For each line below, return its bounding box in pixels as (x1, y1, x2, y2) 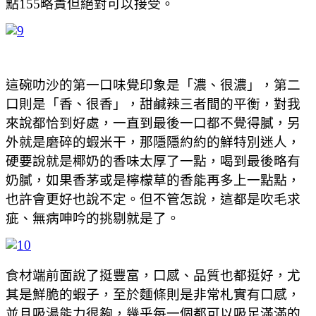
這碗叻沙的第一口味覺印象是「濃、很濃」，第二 (6, 77, 300, 92)
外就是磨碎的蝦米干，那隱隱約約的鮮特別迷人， (6, 134, 300, 150)
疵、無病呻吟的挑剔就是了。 (6, 210, 180, 226)
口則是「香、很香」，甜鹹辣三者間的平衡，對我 (6, 96, 300, 111)
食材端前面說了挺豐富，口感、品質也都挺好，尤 (6, 267, 300, 283)
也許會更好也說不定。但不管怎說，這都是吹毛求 (6, 191, 300, 207)
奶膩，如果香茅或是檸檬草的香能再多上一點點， (6, 172, 300, 188)
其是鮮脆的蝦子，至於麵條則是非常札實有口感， (6, 286, 300, 302)
